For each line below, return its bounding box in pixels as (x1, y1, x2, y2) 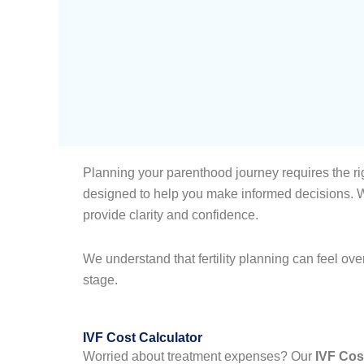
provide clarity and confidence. (83, 207, 258, 222)
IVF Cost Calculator (83, 330, 202, 344)
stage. (83, 272, 118, 287)
